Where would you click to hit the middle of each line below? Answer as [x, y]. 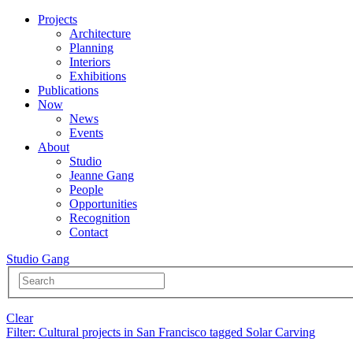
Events [86, 133]
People [86, 190]
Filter [19, 332]
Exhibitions [98, 76]
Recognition [100, 218]
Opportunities [103, 204]
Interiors [90, 62]
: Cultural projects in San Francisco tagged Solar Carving [174, 332]
